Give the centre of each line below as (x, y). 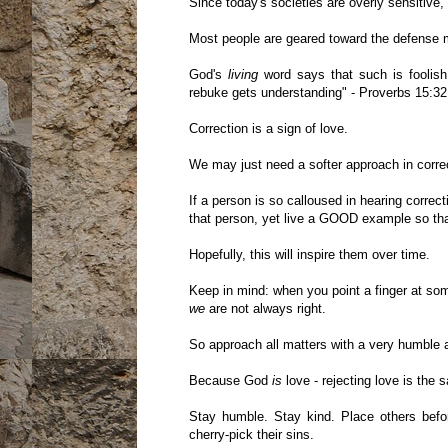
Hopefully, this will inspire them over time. (309, 255)
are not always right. (265, 309)
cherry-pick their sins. (251, 435)
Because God (230, 381)
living (242, 75)
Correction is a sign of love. (268, 129)
